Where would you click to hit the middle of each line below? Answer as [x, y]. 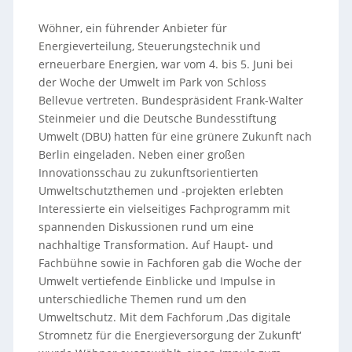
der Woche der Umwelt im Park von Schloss [152, 82]
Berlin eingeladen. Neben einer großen [141, 154]
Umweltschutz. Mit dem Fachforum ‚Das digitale [164, 317]
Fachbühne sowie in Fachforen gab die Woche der [170, 262]
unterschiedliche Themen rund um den [142, 299]
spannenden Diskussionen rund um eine [146, 226]
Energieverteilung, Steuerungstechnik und [149, 46]
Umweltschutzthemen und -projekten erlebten [161, 190]
